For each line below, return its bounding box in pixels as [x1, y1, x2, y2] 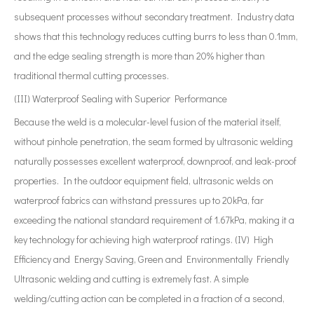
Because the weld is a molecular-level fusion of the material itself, [14, 115, 281, 128]
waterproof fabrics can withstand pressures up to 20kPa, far [14, 193, 264, 207]
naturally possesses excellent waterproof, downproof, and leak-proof [14, 154, 296, 168]
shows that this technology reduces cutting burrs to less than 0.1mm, [14, 29, 298, 43]
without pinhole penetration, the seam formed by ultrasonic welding [14, 135, 293, 148]
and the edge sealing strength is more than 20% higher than [14, 49, 265, 62]
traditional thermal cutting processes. [14, 69, 169, 82]
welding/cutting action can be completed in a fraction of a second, [14, 292, 285, 305]
